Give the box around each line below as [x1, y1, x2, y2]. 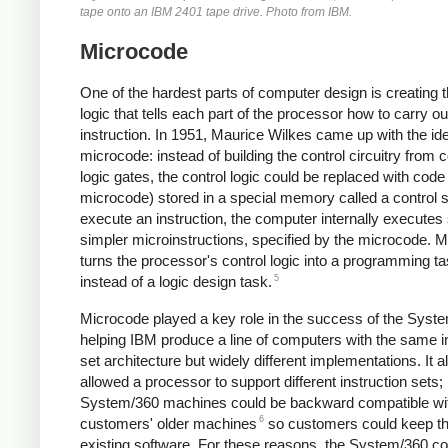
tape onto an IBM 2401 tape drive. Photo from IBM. [80, 5, 352, 20]
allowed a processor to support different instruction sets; [80, 372, 443, 390]
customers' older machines [80, 414, 257, 432]
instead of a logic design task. [80, 273, 272, 291]
